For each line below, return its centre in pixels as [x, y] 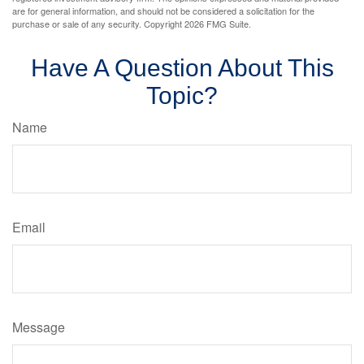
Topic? [182, 95]
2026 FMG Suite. [218, 24]
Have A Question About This [182, 68]
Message [39, 327]
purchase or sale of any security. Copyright [98, 24]
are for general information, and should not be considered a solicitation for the [163, 11]
